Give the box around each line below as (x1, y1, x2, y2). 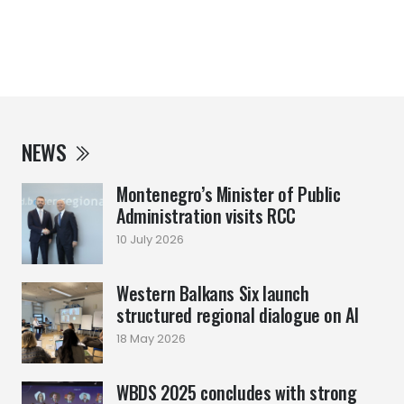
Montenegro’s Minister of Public (116, 180, 341, 208)
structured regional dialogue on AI (116, 301, 359, 329)
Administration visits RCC (116, 202, 297, 230)
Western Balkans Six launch (116, 280, 309, 308)
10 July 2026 (116, 231, 184, 249)
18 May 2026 (116, 330, 186, 348)
